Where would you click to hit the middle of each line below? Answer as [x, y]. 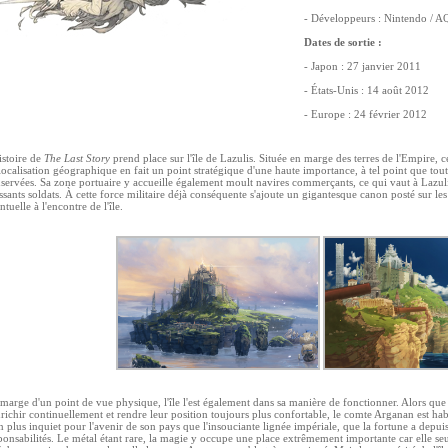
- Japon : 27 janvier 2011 [362, 66]
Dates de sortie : [343, 42]
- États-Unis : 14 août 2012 [366, 90]
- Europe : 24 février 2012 [365, 114]
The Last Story [77, 158]
